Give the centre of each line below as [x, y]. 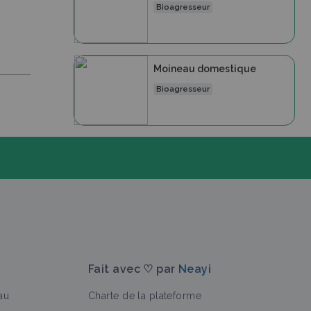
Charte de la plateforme [145, 296]
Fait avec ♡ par [134, 269]
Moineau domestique [204, 69]
